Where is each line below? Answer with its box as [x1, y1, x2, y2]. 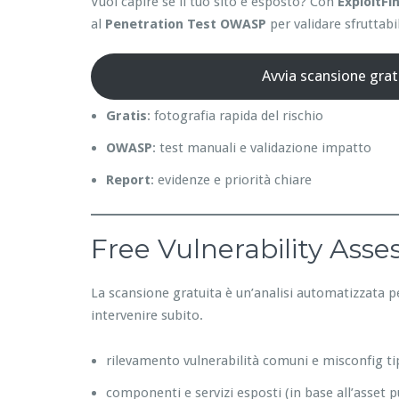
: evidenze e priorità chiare [151, 171, 312, 188]
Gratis [106, 107, 147, 124]
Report [106, 171, 151, 188]
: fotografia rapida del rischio [147, 107, 323, 124]
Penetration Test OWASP [105, 16, 266, 32]
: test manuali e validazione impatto [152, 139, 371, 156]
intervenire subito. [91, 306, 203, 323]
